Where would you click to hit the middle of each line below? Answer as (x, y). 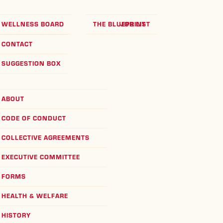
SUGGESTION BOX (31, 64)
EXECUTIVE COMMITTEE (41, 157)
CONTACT (17, 44)
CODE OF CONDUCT (34, 118)
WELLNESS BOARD (33, 24)
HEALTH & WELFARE (35, 196)
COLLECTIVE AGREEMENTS (46, 137)
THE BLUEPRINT (120, 24)
